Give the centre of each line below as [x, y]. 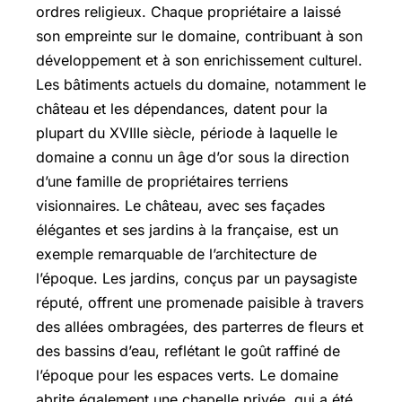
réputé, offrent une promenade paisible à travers [200, 302]
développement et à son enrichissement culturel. [199, 60]
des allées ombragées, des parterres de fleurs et [200, 326]
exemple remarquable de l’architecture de [176, 253]
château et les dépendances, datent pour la [182, 108]
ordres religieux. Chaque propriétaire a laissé [188, 11]
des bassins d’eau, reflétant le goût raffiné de [188, 350]
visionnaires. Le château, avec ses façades [180, 205]
